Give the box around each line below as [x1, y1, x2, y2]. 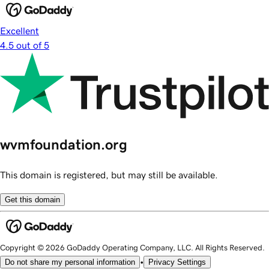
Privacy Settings [148, 258, 206, 267]
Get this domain [5, 195, 60, 204]
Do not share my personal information [5, 258, 135, 267]
